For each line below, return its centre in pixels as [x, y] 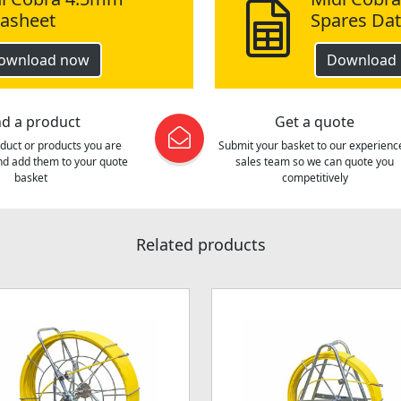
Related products [200, 244]
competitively [315, 178]
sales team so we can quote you [315, 162]
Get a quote [315, 122]
